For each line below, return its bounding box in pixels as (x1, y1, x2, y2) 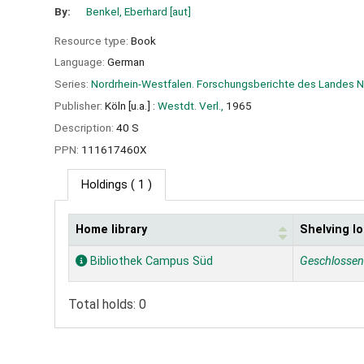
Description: (54, 120, 116, 134)
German (107, 55, 145, 69)
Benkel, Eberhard (86, 4, 168, 18)
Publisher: (54, 98, 105, 112)
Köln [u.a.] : (105, 98, 155, 112)
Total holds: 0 (68, 297, 146, 313)
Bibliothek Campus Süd (87, 254, 213, 269)
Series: (54, 77, 91, 91)
